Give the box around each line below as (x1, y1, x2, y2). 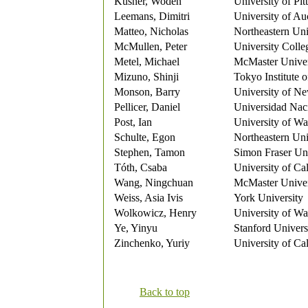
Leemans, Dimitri (114, 10, 190, 22)
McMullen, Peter (114, 41, 187, 52)
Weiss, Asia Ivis (114, 192, 183, 203)
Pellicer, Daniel (114, 101, 180, 113)
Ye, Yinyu (114, 222, 157, 234)
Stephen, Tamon (114, 146, 185, 158)
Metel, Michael (114, 56, 179, 67)
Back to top (140, 286, 190, 298)
